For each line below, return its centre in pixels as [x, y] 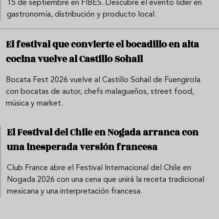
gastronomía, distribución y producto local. [82, 15]
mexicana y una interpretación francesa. [75, 192]
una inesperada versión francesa [82, 147]
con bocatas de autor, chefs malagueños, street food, [100, 92]
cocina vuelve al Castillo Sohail [74, 59]
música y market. [34, 104]
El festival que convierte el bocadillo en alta [102, 45]
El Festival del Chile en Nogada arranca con [103, 133]
